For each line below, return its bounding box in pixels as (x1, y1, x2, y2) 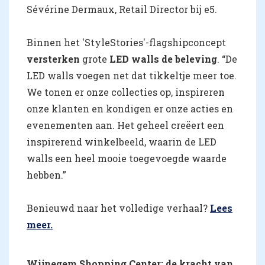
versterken (27, 52, 80, 65)
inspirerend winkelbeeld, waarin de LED (27, 135, 216, 148)
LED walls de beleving (109, 52, 217, 65)
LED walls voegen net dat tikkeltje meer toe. (27, 69, 237, 82)
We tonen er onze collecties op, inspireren (27, 85, 225, 98)
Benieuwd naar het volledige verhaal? (27, 201, 210, 214)
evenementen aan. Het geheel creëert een (27, 118, 224, 131)
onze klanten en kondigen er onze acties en (27, 102, 233, 115)
